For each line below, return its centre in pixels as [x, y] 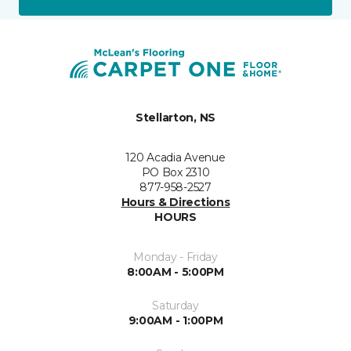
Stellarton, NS [175, 118]
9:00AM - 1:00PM [175, 321]
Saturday [175, 306]
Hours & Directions [175, 203]
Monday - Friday [175, 257]
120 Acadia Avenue [175, 158]
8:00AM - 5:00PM [175, 272]
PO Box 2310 [175, 173]
